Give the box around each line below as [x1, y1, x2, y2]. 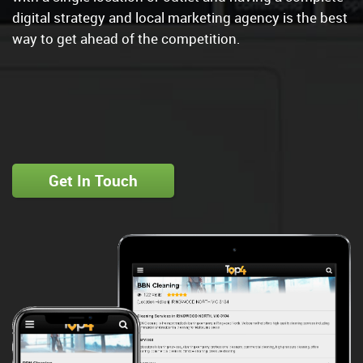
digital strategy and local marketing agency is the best [12, 7, 348, 27]
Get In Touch [49, 169, 138, 191]
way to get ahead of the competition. [12, 28, 241, 48]
